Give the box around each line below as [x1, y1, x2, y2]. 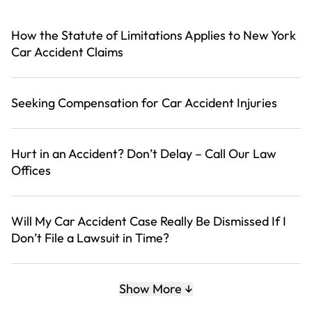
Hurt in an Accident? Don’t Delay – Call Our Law [11, 146, 276, 162]
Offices [11, 162, 51, 179]
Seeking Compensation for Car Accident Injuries [11, 95, 277, 111]
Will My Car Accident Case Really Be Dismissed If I [11, 213, 286, 230]
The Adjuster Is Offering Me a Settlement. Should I [11, 281, 287, 297]
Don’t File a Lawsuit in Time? [11, 230, 169, 247]
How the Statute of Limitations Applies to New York [11, 27, 296, 44]
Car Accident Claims [11, 44, 123, 61]
